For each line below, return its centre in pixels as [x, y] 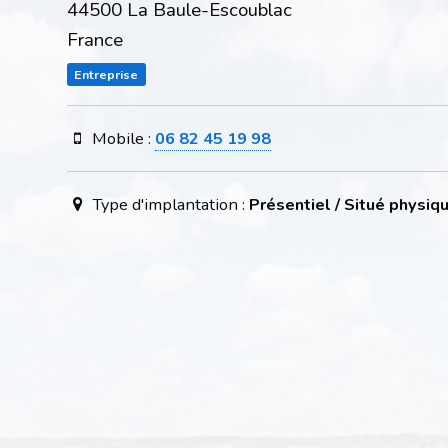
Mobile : [121, 138]
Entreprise [106, 74]
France [94, 39]
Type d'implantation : [168, 204]
